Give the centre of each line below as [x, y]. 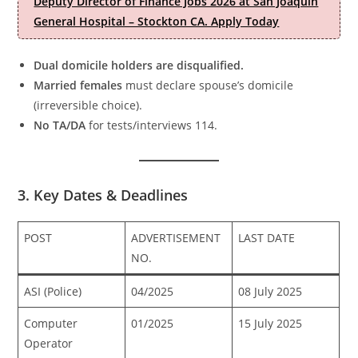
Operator [49, 343]
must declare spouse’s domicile [208, 85]
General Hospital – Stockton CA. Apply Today [157, 21]
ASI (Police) [53, 291]
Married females [78, 85]
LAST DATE [267, 238]
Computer [51, 323]
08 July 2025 [270, 291]
